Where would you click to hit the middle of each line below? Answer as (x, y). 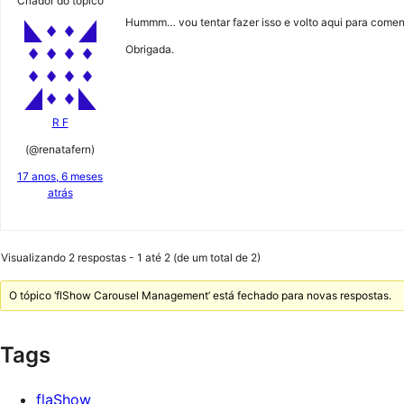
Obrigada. (150, 49)
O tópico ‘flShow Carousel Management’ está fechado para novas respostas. (201, 295)
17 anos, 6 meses (60, 176)
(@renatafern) (60, 149)
